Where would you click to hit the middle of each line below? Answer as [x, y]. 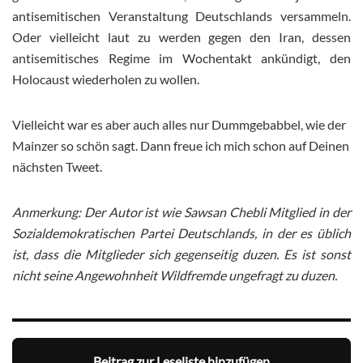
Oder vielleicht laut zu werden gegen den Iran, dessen [181, 37]
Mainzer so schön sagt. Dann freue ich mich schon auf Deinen [181, 146]
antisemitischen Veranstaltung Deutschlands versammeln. [181, 16]
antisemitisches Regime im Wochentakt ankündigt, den [181, 58]
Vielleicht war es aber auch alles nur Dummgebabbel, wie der [179, 125]
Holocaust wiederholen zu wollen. [106, 79]
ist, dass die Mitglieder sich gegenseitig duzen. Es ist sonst [181, 254]
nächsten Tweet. [57, 167]
